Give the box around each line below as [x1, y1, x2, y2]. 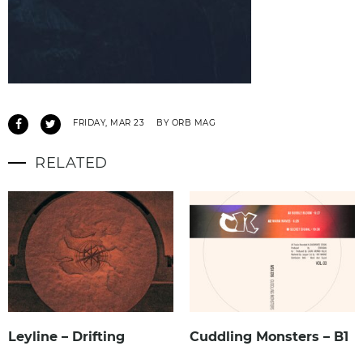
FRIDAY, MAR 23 [73, 117, 144, 128]
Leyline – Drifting [8, 329, 125, 345]
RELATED [35, 153, 109, 172]
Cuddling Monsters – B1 [190, 329, 348, 345]
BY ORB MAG [156, 117, 216, 128]
